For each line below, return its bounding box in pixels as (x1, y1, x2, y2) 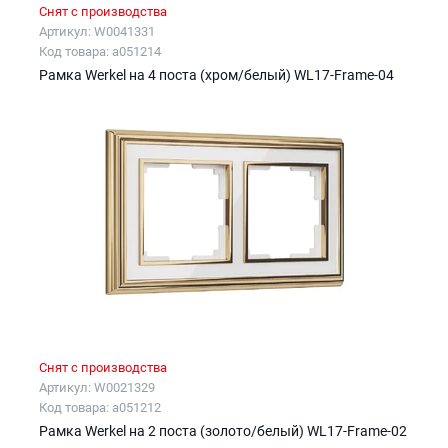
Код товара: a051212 (39, 400, 161, 416)
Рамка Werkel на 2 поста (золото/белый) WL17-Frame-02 (39, 423, 407, 440)
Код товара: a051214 (39, 43, 161, 59)
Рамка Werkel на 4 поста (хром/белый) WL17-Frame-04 (39, 66, 394, 83)
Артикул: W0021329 (39, 380, 155, 396)
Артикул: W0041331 (39, 23, 155, 39)
